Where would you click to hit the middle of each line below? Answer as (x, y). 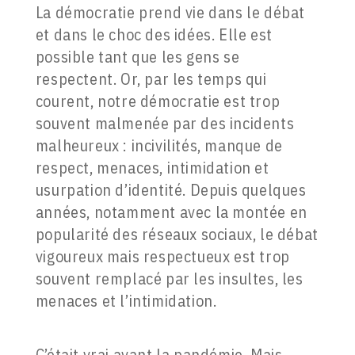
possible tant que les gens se (137, 57)
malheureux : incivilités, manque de (159, 146)
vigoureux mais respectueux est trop (162, 257)
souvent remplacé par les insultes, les (169, 279)
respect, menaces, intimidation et (152, 168)
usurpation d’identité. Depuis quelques (171, 190)
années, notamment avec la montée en (171, 212)
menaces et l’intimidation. (126, 301)
